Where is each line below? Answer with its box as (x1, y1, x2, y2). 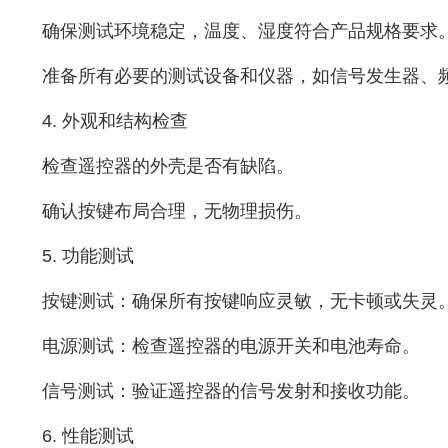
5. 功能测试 (41, 245, 134, 266)
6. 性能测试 (41, 425, 134, 446)
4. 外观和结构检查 (41, 110, 188, 131)
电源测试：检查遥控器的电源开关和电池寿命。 (41, 335, 420, 356)
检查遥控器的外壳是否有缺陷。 (41, 155, 294, 176)
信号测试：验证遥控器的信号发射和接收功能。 (41, 380, 420, 401)
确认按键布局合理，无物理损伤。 (41, 200, 312, 221)
